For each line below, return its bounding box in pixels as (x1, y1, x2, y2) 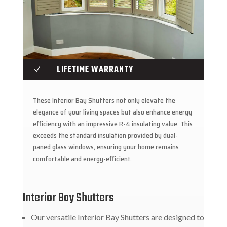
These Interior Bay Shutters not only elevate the (32, 95, 175, 106)
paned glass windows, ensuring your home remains (32, 141, 179, 153)
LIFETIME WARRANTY (56, 63, 133, 77)
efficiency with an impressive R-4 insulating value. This (32, 118, 193, 130)
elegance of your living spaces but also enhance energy (32, 106, 192, 118)
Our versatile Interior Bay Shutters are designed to (30, 212, 204, 222)
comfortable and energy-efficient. (32, 153, 132, 165)
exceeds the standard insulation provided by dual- (32, 130, 178, 141)
